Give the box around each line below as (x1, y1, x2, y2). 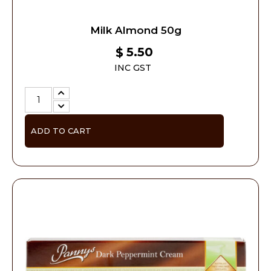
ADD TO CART (31, 125, 91, 135)
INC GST (114, 62, 151, 73)
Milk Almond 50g (90, 24, 181, 37)
